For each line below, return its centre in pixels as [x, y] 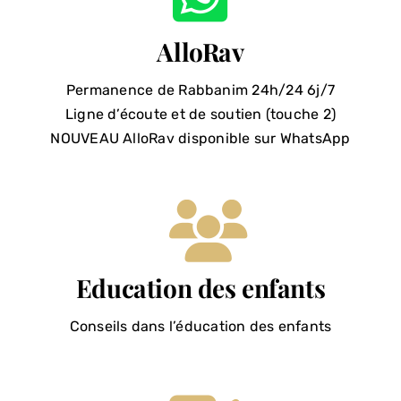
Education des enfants [200, 288]
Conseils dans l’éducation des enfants [200, 326]
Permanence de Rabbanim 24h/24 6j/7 [200, 90]
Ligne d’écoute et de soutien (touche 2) [200, 114]
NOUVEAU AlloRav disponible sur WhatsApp [200, 138]
